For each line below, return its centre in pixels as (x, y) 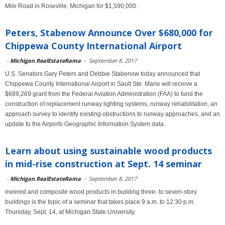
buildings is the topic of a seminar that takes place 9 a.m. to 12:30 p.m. (100, 202)
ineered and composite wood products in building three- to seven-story (101, 192)
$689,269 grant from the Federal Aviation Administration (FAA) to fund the (104, 94)
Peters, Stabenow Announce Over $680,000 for (109, 33)
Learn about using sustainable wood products (108, 151)
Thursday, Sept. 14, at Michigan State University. (70, 212)
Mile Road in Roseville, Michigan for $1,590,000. (71, 6)
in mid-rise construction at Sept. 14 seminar (103, 164)
